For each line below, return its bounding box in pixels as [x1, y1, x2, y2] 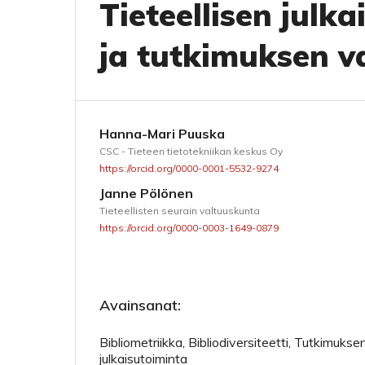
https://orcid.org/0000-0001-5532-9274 [99, 161, 279, 174]
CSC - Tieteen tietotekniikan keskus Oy [99, 145, 283, 157]
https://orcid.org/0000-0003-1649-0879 [99, 221, 279, 234]
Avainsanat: [99, 295, 181, 314]
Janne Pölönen [99, 184, 193, 201]
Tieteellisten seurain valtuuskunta [99, 204, 260, 217]
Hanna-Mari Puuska [99, 125, 225, 142]
